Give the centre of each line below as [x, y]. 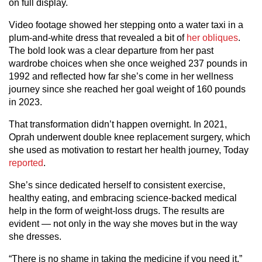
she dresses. [35, 236]
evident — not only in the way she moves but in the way [123, 223]
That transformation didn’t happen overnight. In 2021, [118, 124]
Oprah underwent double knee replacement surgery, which [130, 137]
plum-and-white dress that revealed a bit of [96, 37]
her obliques [211, 37]
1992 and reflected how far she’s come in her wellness [121, 76]
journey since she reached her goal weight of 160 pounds [127, 89]
